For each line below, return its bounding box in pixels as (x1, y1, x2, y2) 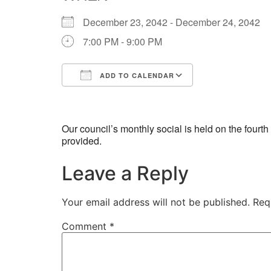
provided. (62, 134, 102, 148)
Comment (62, 220, 109, 233)
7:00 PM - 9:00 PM (83, 34, 162, 48)
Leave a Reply (62, 162, 189, 185)
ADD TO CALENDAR (97, 71, 174, 80)
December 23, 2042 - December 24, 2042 (83, 15, 270, 29)
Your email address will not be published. (62, 196, 250, 208)
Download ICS (83, 90, 146, 104)
